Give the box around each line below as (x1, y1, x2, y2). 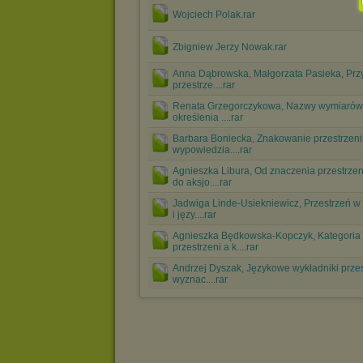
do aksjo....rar (173, 177, 232, 188)
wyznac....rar (173, 274, 228, 285)
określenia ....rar (173, 112, 243, 123)
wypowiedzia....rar (173, 144, 252, 156)
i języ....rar (173, 209, 216, 220)
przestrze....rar (173, 79, 235, 91)
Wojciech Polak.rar (173, 9, 255, 20)
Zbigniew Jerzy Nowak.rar (173, 41, 287, 53)
